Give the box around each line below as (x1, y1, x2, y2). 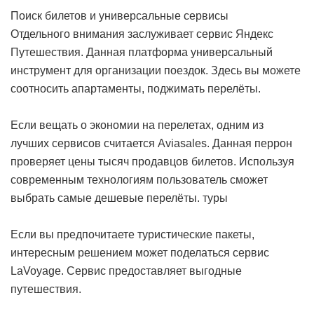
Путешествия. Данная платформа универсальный (11, 46, 273, 59)
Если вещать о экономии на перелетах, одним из (11, 119, 264, 132)
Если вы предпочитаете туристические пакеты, (11, 228, 254, 241)
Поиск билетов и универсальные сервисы (11, 10, 228, 22)
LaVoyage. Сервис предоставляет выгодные (11, 265, 242, 278)
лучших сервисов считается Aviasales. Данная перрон (11, 137, 292, 150)
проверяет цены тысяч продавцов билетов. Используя (11, 156, 294, 168)
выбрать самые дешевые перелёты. (11, 192, 203, 205)
